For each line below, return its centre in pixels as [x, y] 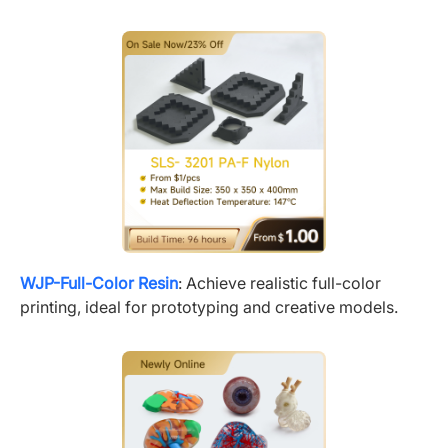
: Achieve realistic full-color [279, 282]
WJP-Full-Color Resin [99, 282]
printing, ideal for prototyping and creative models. [209, 306]
